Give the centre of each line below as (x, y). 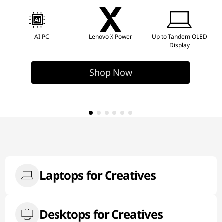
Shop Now (111, 72)
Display (179, 45)
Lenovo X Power (110, 36)
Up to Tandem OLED (180, 36)
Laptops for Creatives (98, 175)
